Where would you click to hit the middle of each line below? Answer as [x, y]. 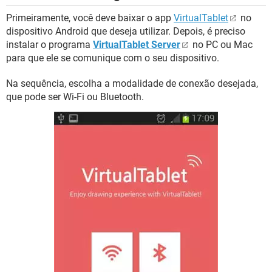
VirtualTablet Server [137, 45]
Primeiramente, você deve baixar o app [90, 18]
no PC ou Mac [221, 45]
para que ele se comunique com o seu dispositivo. [113, 58]
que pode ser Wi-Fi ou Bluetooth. [75, 97]
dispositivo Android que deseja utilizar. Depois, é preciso [126, 31]
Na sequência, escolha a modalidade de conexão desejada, [132, 83]
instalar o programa [49, 45]
